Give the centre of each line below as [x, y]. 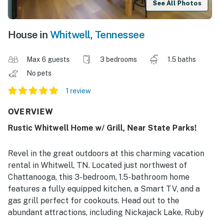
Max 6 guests [48, 60]
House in [29, 35]
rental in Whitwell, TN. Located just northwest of [97, 165]
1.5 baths [182, 60]
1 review [78, 91]
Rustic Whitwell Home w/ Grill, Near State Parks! [102, 128]
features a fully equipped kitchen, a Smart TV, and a [104, 189]
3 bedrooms [119, 60]
